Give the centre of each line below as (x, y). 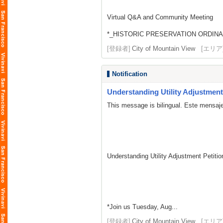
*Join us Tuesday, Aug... (142, 207)
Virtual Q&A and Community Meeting (160, 17)
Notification (130, 74)
